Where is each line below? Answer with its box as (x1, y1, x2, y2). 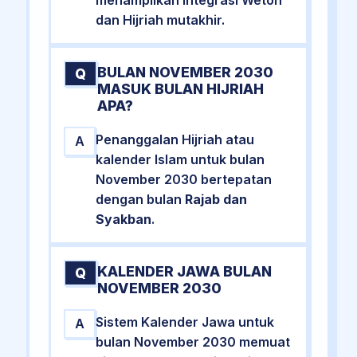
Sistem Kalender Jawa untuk (95, 313, 274, 330)
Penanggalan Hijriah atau (95, 131, 254, 147)
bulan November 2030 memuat (95, 333, 290, 350)
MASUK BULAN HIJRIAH (96, 80, 264, 97)
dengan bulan (95, 190, 185, 207)
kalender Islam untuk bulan (95, 151, 265, 167)
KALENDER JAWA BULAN (96, 262, 272, 280)
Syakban (95, 210, 151, 227)
